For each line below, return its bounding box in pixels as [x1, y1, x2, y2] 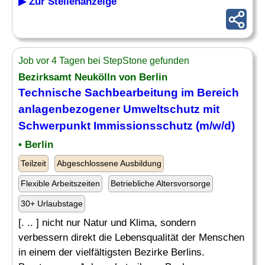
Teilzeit [21, 159, 46, 168]
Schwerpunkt [18, 119, 93, 132]
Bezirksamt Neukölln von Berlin [18, 72, 167, 83]
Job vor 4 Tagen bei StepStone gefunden [18, 56, 189, 66]
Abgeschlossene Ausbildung [57, 159, 161, 168]
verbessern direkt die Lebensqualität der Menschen [18, 232, 244, 243]
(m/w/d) [193, 119, 235, 132]
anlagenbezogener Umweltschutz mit [18, 103, 219, 115]
